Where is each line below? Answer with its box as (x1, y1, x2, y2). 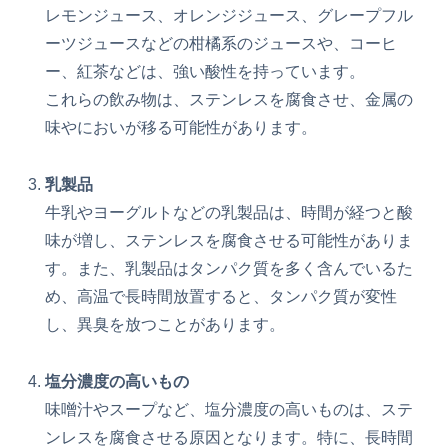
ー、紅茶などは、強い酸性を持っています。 (45, 63, 366, 81)
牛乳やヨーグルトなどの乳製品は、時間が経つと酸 (45, 204, 414, 222)
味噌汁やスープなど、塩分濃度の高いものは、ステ (45, 401, 414, 419)
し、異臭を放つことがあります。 (45, 316, 286, 334)
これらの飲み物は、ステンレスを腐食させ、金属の (45, 91, 414, 109)
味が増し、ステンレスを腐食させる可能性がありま (45, 232, 414, 250)
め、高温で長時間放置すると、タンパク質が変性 (45, 288, 398, 306)
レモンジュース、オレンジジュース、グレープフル (45, 7, 414, 25)
